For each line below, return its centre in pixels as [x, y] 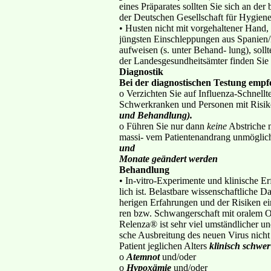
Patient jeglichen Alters [164, 246]
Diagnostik [141, 71]
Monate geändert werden [168, 158]
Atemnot [143, 256]
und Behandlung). [156, 115]
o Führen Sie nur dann [163, 126]
